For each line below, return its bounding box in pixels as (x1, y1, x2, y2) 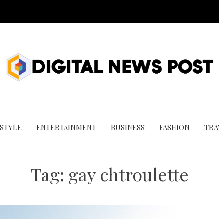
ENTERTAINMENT (36, 122, 96, 132)
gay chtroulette (68, 162, 189, 186)
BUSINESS (111, 122, 145, 132)
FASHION (159, 122, 190, 132)
